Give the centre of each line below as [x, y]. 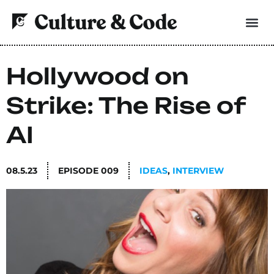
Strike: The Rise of [126, 106]
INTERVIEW [198, 171]
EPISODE [78, 171]
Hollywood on [98, 76]
